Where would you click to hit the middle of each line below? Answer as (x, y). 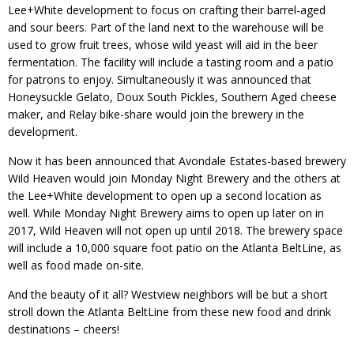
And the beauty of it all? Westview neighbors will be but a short (168, 294)
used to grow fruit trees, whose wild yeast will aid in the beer (163, 44)
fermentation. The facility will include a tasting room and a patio (171, 62)
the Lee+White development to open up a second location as (165, 195)
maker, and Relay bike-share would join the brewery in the (156, 114)
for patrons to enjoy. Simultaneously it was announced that (160, 79)
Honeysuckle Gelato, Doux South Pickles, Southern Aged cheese (172, 96)
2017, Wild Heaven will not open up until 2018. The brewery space (175, 230)
